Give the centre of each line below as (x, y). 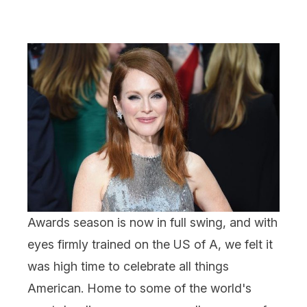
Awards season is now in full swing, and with (152, 222)
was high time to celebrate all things (128, 266)
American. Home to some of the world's (139, 288)
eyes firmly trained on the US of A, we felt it (150, 244)
